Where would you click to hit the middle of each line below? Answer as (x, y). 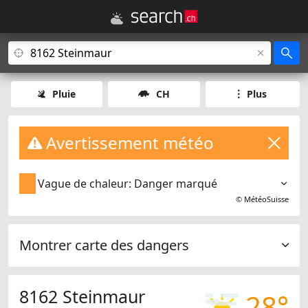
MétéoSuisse (266, 199)
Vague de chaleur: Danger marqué (128, 184)
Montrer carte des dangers (104, 245)
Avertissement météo (128, 143)
